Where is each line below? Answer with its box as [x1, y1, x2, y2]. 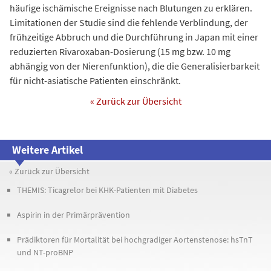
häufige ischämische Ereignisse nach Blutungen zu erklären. [10, 1, 252, 14]
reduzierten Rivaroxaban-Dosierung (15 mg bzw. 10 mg [10, 45, 230, 57]
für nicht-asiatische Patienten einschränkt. [10, 74, 181, 87]
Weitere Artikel [12, 142, 83, 157]
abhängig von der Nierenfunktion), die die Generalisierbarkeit [10, 59, 260, 72]
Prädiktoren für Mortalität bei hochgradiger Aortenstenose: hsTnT [17, 233, 253, 245]
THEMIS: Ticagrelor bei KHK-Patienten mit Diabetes [17, 184, 198, 195]
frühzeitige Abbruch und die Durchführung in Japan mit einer [10, 30, 258, 43]
